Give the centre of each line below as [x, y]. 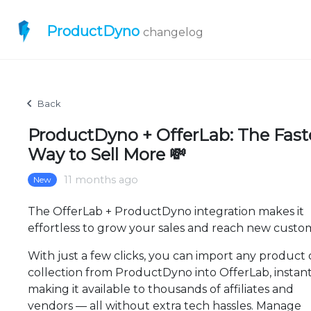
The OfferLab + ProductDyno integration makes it [166, 211]
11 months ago [101, 180]
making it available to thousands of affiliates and [161, 289]
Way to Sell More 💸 [107, 154]
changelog [173, 32]
